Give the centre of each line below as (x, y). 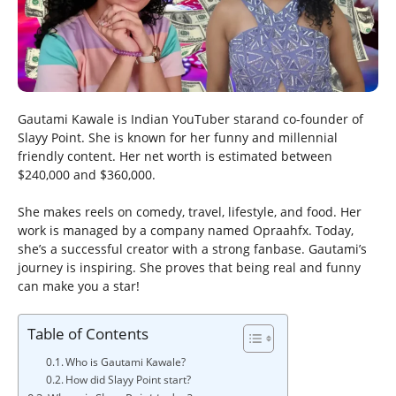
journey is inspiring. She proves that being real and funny (189, 268)
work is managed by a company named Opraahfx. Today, (186, 231)
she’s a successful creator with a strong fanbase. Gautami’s (192, 249)
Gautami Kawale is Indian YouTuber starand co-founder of (190, 119)
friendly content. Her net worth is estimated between (175, 156)
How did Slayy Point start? (129, 380)
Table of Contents (88, 334)
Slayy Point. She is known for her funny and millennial (178, 138)
